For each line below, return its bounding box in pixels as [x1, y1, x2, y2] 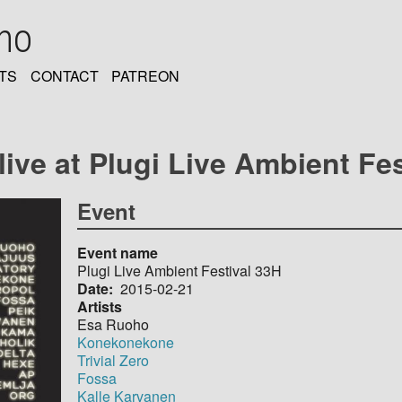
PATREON [111, 66, 180, 87]
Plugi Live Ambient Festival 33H [77, 259, 283, 281]
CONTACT [30, 66, 99, 87]
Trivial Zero [77, 349, 150, 371]
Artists [77, 295, 123, 317]
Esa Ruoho [77, 313, 150, 335]
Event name [77, 241, 159, 263]
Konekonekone [77, 331, 175, 353]
